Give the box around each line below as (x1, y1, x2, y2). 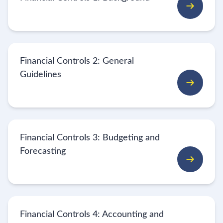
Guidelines (20, 70, 61, 79)
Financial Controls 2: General (20, 56, 134, 66)
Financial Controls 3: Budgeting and (20, 133, 160, 142)
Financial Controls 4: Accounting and (20, 210, 164, 219)
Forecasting (20, 146, 66, 156)
